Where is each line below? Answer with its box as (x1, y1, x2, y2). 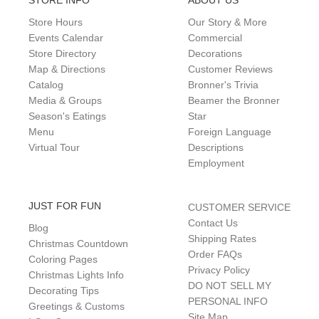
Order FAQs (188, 249, 242, 261)
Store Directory (28, 48, 96, 60)
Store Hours (28, 16, 83, 28)
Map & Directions (28, 63, 105, 75)
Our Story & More (188, 16, 267, 28)
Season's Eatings (28, 110, 106, 122)
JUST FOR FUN (28, 200, 101, 212)
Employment (188, 157, 244, 169)
